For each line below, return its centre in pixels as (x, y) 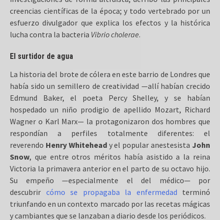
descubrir (28, 192)
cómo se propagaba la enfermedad (111, 192)
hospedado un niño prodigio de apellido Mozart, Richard (110, 110)
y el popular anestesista (150, 145)
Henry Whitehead (76, 145)
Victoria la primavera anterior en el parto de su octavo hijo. (110, 168)
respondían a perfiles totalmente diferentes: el (110, 133)
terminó (193, 192)
